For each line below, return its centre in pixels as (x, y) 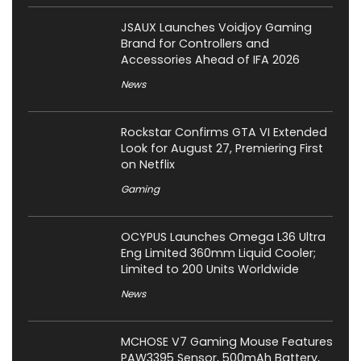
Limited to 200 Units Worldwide (210, 269)
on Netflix (148, 164)
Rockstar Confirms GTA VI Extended (224, 132)
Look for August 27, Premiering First (222, 148)
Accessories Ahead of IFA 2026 (210, 59)
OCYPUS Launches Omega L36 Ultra (223, 237)
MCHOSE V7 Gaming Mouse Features (227, 341)
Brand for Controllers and (195, 43)
